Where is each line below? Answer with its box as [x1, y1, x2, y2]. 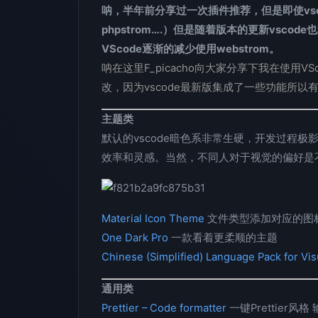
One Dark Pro [102, 231, 168, 244]
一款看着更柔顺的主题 [168, 231, 278, 244]
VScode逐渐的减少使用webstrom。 [102, 43, 280, 55]
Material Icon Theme [102, 212, 204, 225]
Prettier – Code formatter [102, 302, 226, 314]
